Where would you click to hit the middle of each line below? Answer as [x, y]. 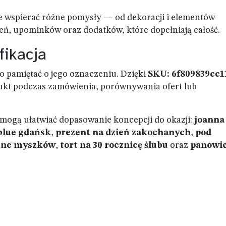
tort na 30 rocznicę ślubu [114, 145]
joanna [209, 120]
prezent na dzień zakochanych [123, 133]
